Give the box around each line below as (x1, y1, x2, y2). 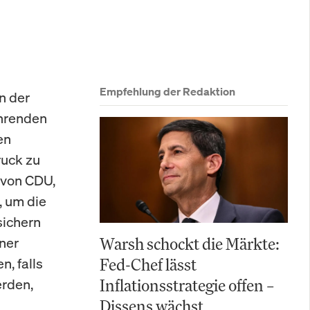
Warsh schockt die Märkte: (100, 233, 280, 254)
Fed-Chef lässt (100, 254, 197, 275)
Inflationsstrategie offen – (100, 275, 274, 295)
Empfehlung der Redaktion (100, 84, 235, 98)
